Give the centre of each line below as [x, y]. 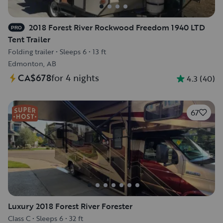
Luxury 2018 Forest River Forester [70, 206]
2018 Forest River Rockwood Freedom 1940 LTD [117, 27]
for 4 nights [75, 78]
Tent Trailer [29, 39]
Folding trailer [31, 52]
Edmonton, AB [32, 63]
